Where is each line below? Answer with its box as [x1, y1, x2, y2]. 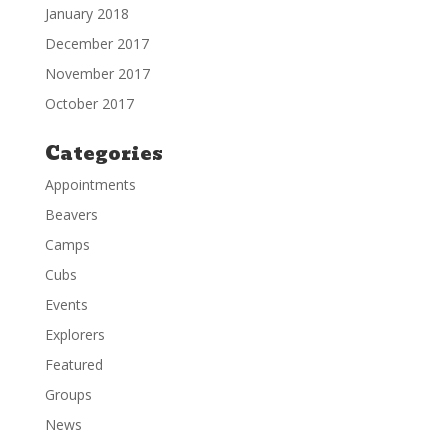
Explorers [44, 324, 105, 344]
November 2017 [44, 63, 150, 83]
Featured [44, 354, 103, 374]
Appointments [44, 174, 136, 194]
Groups [44, 384, 92, 404]
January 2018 [44, 3, 129, 23]
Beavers [44, 204, 98, 224]
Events [44, 294, 88, 314]
